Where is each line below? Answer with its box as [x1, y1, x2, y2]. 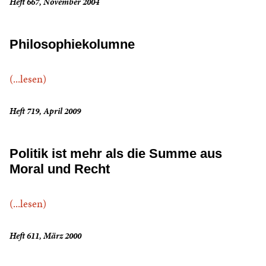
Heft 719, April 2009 [9, 105, 81, 118]
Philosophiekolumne [9, 37, 135, 52]
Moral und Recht [9, 161, 110, 177]
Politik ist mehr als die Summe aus [9, 146, 222, 161]
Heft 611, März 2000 [9, 230, 81, 242]
